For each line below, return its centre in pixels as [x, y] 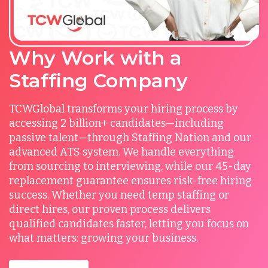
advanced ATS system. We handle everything [121, 152]
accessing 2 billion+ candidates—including [116, 124]
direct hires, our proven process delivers [110, 210]
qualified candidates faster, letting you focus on [129, 224]
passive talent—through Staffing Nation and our [130, 138]
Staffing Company [98, 81]
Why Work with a [95, 58]
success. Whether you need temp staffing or [119, 195]
